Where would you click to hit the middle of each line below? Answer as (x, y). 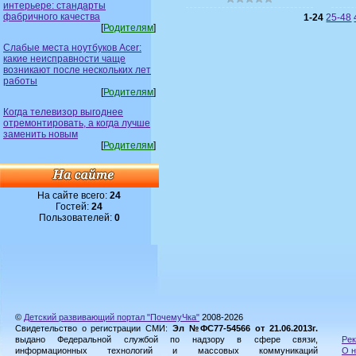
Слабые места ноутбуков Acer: (72, 47)
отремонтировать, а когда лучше (77, 123)
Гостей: (74, 206)
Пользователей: (77, 217)
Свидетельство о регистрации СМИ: (94, 328)
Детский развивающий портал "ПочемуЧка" (112, 317)
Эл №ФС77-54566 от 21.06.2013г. (245, 328)
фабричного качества (52, 16)
